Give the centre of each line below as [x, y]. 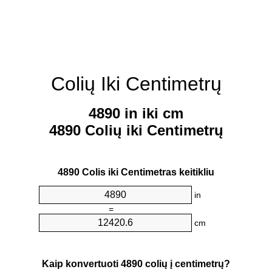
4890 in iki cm [136, 114]
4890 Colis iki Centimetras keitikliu [136, 172]
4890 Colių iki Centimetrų [136, 131]
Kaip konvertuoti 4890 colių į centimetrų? [136, 263]
